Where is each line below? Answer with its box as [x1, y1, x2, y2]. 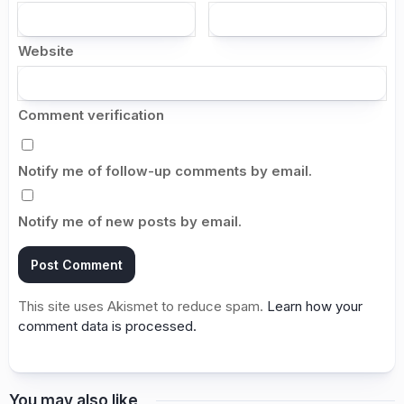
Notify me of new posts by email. [18, 213, 242, 231]
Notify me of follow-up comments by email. [18, 162, 312, 180]
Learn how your [267, 298, 363, 316]
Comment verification [18, 106, 164, 124]
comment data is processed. [18, 317, 197, 335]
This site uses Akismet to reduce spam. [18, 298, 267, 316]
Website [18, 42, 74, 60]
